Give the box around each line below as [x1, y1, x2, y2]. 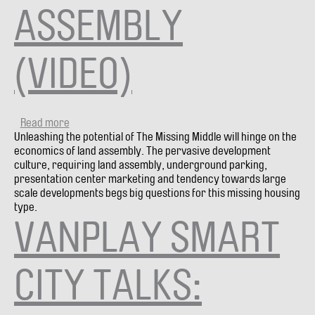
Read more [20, 115, 70, 129]
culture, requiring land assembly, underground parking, [14, 157, 267, 172]
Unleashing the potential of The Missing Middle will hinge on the [14, 129, 297, 143]
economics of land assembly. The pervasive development [14, 143, 271, 157]
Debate [69, 143, 101, 157]
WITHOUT [69, 228, 112, 242]
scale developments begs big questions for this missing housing [14, 186, 300, 200]
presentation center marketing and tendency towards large [14, 172, 286, 186]
